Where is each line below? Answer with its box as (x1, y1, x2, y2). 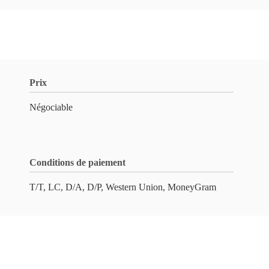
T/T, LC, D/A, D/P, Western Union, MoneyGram (29, 182, 216, 192)
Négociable (29, 102, 73, 112)
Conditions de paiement (29, 157, 125, 168)
